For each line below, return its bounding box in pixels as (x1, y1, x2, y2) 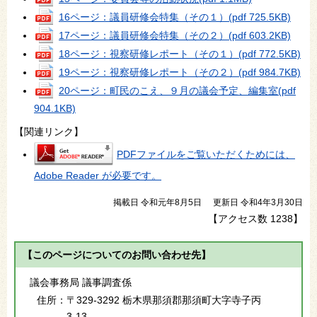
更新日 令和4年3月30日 (213, 197, 303, 208)
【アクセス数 (208, 213, 270, 225)
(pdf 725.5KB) (229, 11, 291, 23)
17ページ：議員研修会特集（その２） (59, 29, 229, 41)
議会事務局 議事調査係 (30, 277, 132, 289)
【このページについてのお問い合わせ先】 (23, 249, 211, 261)
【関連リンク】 (14, 126, 83, 138)
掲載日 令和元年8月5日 (113, 197, 202, 208)
